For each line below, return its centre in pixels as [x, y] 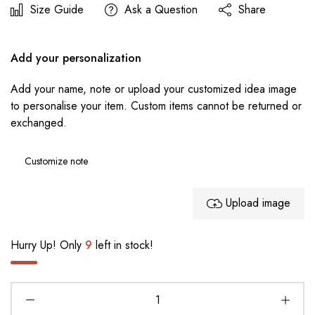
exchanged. [39, 122]
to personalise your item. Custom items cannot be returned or [156, 105]
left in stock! [123, 245]
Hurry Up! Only [48, 245]
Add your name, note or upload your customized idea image [154, 89]
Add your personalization [76, 58]
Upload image [258, 203]
